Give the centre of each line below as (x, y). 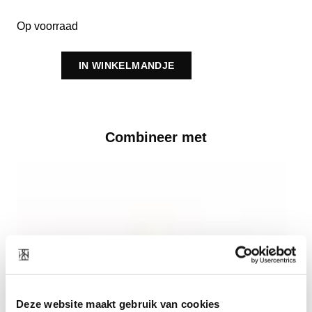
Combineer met (156, 137)
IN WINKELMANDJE (127, 65)
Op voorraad (47, 26)
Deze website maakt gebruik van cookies (118, 304)
